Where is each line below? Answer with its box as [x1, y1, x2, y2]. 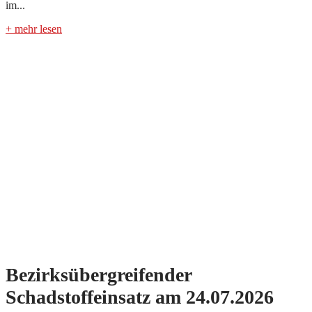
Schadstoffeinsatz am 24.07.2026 [6, 286, 274, 308]
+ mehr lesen [6, 23, 62, 36]
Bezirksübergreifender [6, 263, 192, 286]
